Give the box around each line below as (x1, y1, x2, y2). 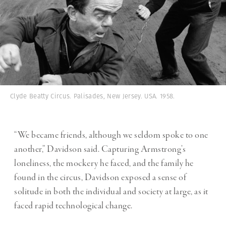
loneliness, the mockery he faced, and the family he (14, 157, 194, 169)
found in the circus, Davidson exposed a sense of (14, 171, 186, 184)
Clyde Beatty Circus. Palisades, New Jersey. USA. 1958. (10, 91, 175, 101)
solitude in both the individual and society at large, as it (14, 185, 208, 198)
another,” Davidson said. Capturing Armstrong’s (14, 143, 186, 155)
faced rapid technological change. (14, 199, 133, 212)
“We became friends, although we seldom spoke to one (14, 129, 208, 141)
